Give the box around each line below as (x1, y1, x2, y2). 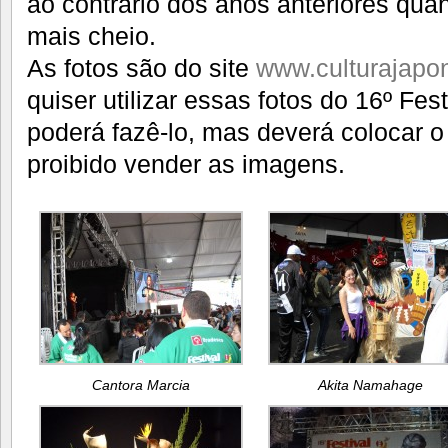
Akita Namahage (317, 376, 423, 393)
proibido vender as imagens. (27, 150, 345, 178)
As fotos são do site (27, 54, 256, 82)
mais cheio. (27, 22, 156, 50)
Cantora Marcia (92, 376, 191, 393)
